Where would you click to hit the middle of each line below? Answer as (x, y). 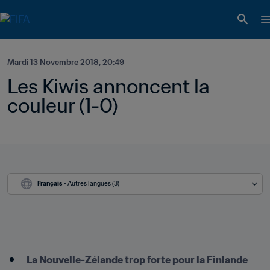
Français (50, 184)
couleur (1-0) (63, 105)
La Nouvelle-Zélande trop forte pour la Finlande (137, 260)
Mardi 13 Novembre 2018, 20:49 (66, 62)
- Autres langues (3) (92, 184)
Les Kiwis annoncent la (108, 86)
